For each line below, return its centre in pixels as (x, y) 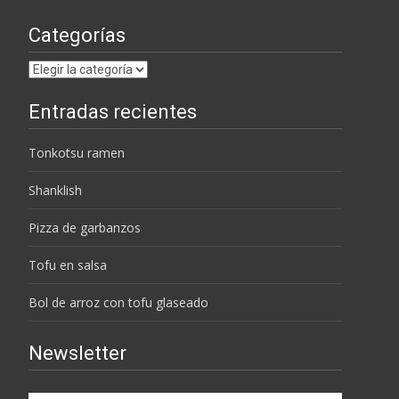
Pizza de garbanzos (85, 227)
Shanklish (55, 190)
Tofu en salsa (68, 265)
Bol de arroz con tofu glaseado (118, 302)
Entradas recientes (113, 111)
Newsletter (77, 353)
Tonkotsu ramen (77, 152)
